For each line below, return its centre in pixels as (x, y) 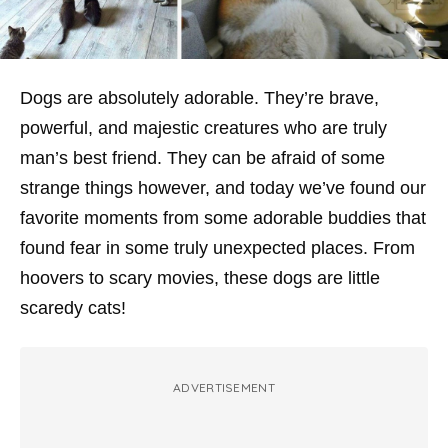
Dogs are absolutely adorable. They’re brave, (199, 98)
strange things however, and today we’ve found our (223, 188)
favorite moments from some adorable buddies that (223, 218)
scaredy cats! (73, 308)
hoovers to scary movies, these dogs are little (200, 278)
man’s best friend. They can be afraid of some (202, 158)
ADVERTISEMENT (224, 388)
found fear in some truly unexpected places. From (217, 248)
